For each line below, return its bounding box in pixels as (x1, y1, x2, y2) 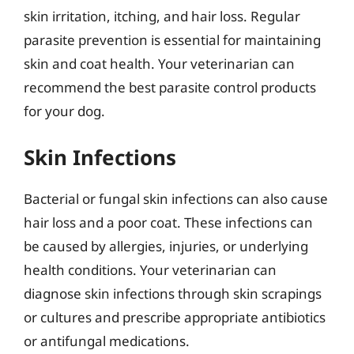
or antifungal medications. (24, 332, 190, 350)
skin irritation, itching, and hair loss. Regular (24, 6, 300, 25)
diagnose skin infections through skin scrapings (24, 284, 322, 303)
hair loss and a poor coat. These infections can (24, 213, 313, 232)
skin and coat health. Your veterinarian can (24, 54, 295, 73)
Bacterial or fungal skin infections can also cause (24, 190, 328, 208)
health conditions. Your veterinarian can (24, 261, 277, 279)
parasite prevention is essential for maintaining (24, 30, 321, 49)
